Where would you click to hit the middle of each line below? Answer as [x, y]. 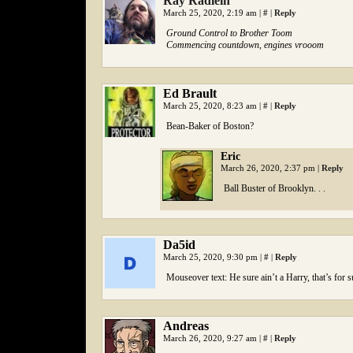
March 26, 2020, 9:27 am [211, 338]
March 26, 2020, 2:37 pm [269, 168]
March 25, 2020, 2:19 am [211, 13]
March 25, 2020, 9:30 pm [212, 257]
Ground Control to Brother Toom [229, 33]
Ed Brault [190, 93]
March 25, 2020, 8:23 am [211, 106]
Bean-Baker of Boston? [210, 126]
